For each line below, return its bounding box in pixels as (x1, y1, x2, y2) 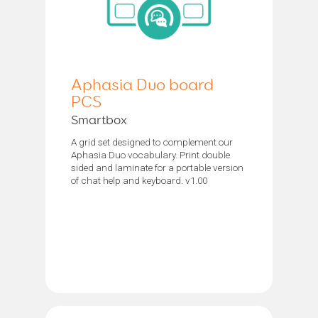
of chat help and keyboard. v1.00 (71, 174, 207, 186)
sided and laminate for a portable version (71, 161, 243, 173)
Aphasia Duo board (71, 77, 214, 94)
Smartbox (71, 114, 127, 127)
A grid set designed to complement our (71, 136, 233, 148)
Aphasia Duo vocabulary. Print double (71, 148, 230, 160)
